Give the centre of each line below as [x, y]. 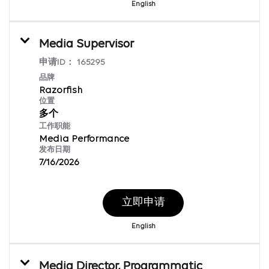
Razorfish [61, 90]
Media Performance [84, 139]
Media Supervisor [86, 44]
